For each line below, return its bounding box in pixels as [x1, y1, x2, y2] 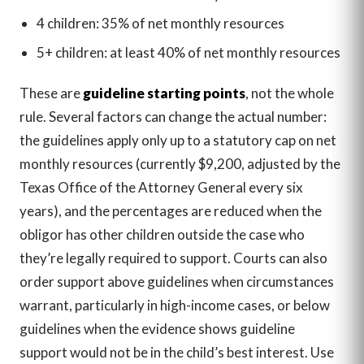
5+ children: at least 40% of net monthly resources [36, 44, 340, 62]
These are [19, 84, 83, 102]
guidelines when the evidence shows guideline [19, 319, 295, 337]
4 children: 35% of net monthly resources [36, 14, 284, 32]
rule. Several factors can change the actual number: [19, 107, 327, 125]
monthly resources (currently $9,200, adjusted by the [19, 154, 340, 172]
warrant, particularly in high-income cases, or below [19, 296, 330, 314]
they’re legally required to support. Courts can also [19, 249, 327, 266]
